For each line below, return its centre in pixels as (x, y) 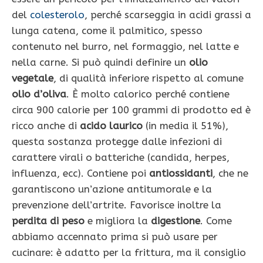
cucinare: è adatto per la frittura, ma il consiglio (129, 252)
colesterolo (57, 14)
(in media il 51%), (186, 125)
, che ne (230, 173)
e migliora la (118, 220)
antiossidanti (181, 173)
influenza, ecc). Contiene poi (80, 173)
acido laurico (111, 125)
